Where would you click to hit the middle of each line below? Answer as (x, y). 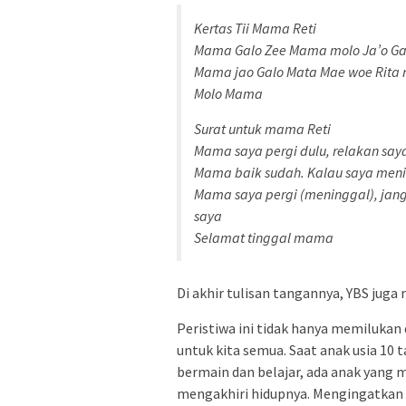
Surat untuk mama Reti (262, 129)
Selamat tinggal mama (264, 238)
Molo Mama (228, 94)
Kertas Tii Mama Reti (255, 29)
